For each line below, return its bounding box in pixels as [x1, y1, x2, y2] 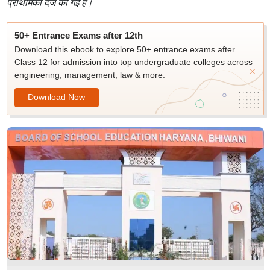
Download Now [28, 92, 85, 102]
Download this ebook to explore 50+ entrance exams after [14, 45, 235, 54]
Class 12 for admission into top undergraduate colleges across [14, 57, 253, 67]
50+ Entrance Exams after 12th [14, 30, 143, 40]
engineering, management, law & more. [14, 70, 165, 80]
